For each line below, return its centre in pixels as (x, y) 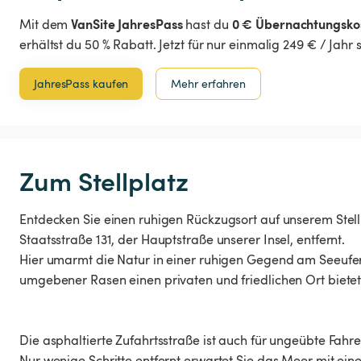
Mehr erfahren (209, 84)
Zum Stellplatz (104, 180)
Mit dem (46, 25)
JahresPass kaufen (81, 84)
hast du (207, 25)
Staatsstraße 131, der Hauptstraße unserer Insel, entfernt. (183, 240)
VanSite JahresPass (127, 24)
